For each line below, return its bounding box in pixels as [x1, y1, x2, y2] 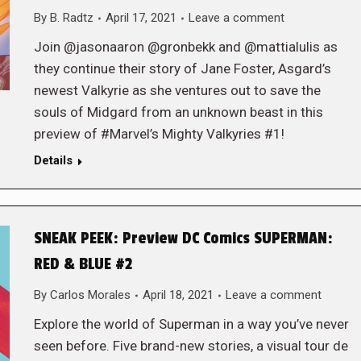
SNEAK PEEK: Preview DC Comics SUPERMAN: [33, 229, 333, 248]
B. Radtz [49, 10, 93, 25]
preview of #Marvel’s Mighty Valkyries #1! [33, 126, 284, 142]
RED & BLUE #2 [33, 255, 132, 274]
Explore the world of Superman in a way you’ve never [33, 316, 349, 332]
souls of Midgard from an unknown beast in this [33, 104, 323, 120]
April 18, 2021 [142, 288, 214, 302]
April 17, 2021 [105, 10, 176, 25]
